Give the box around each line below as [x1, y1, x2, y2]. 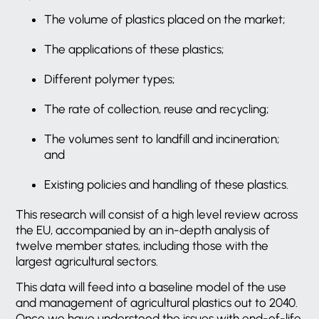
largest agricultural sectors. [16, 253, 159, 268]
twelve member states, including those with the [16, 238, 269, 253]
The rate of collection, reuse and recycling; [44, 101, 270, 116]
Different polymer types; [44, 71, 176, 86]
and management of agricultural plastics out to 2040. [16, 296, 298, 310]
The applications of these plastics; [44, 41, 225, 56]
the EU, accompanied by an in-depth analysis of [16, 222, 271, 237]
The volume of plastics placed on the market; [44, 11, 286, 26]
